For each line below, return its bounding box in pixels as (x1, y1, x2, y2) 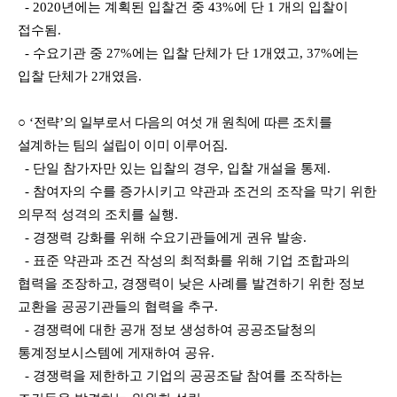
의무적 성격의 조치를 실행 (17, 207, 175, 222)
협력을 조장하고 (17, 276, 114, 291)
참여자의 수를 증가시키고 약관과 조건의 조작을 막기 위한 (32, 184, 377, 198)
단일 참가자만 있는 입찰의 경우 (32, 161, 220, 175)
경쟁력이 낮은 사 (121, 276, 222, 291)
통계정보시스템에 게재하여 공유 (17, 346, 211, 360)
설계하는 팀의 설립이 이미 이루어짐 (17, 138, 225, 152)
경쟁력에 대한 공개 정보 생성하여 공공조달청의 (32, 323, 316, 337)
